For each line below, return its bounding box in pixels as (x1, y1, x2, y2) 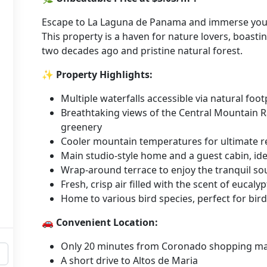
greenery (61, 120, 102, 133)
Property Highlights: (56, 68, 153, 81)
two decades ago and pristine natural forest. (42, 44, 243, 57)
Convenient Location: (56, 216, 158, 229)
